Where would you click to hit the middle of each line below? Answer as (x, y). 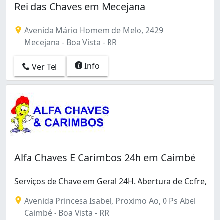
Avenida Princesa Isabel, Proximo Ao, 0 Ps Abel (109, 201)
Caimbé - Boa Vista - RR (66, 213)
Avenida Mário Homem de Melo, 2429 (93, 31)
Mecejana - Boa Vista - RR (69, 42)
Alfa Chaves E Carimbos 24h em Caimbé (105, 158)
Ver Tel (43, 67)
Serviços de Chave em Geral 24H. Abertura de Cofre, (110, 181)
